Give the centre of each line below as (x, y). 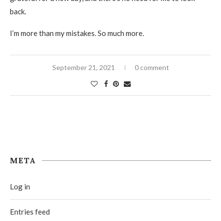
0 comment (152, 67)
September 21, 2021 (83, 67)
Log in (20, 186)
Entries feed (30, 212)
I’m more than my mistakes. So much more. (77, 33)
